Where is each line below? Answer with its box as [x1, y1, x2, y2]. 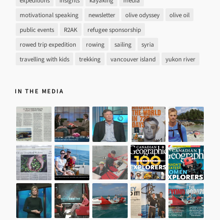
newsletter [88, 11, 115, 20]
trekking [79, 55, 101, 64]
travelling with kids [20, 55, 69, 64]
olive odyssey [125, 11, 160, 20]
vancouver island [110, 55, 156, 64]
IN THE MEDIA [15, 87, 64, 96]
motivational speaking [20, 11, 79, 20]
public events [20, 26, 54, 34]
